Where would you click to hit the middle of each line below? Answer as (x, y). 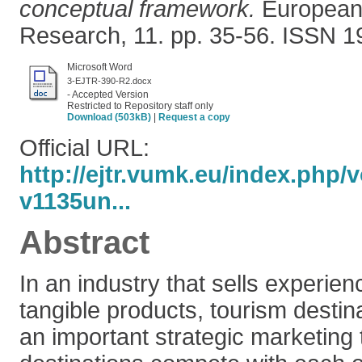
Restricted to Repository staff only (140, 106)
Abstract (84, 242)
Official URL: (84, 148)
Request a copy (194, 117)
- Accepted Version (108, 95)
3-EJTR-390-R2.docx (109, 81)
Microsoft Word (100, 67)
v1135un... (75, 201)
